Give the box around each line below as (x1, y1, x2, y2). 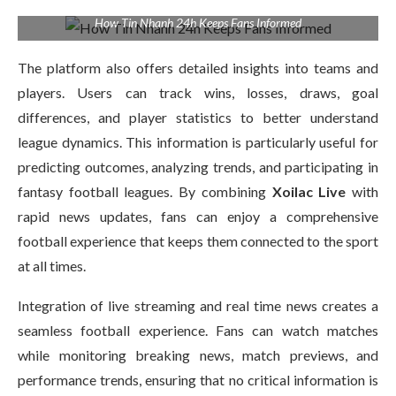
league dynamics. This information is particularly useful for (18, 133, 378, 150)
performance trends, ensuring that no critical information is (18, 371, 378, 388)
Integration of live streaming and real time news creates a (18, 297, 378, 314)
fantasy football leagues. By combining (18, 183, 272, 200)
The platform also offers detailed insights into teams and (18, 59, 378, 76)
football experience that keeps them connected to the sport (18, 232, 378, 249)
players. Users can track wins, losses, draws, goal (18, 84, 378, 101)
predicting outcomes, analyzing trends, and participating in (18, 158, 378, 175)
